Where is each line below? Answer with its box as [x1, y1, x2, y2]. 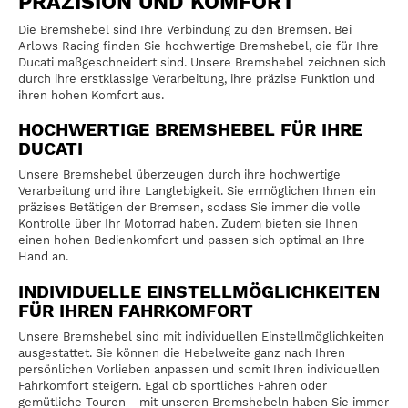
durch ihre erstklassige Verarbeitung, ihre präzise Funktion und [18, 71, 375, 86]
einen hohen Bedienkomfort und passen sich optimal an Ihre [18, 233, 365, 248]
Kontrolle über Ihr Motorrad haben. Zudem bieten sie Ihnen [18, 217, 358, 231]
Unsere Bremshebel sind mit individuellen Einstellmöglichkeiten [18, 329, 384, 343]
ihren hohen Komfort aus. [18, 87, 164, 102]
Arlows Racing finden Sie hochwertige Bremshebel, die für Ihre [18, 38, 379, 53]
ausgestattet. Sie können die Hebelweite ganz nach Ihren [18, 345, 345, 360]
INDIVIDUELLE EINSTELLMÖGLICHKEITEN [18, 280, 380, 302]
